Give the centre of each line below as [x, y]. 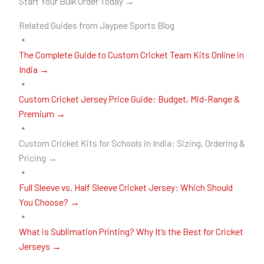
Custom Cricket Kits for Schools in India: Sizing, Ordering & [132, 143]
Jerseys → [40, 246]
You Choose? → [49, 202]
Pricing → [38, 157]
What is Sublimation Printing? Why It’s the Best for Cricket [131, 231]
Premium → [42, 113]
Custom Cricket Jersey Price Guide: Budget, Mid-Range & [129, 98]
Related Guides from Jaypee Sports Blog [96, 25]
